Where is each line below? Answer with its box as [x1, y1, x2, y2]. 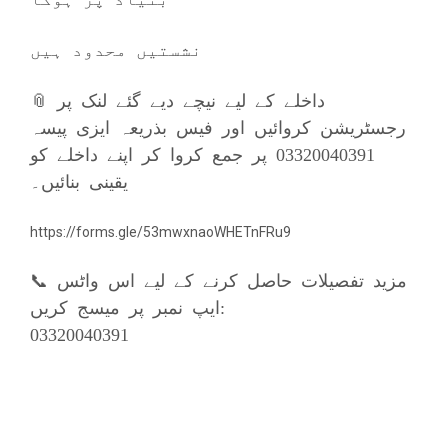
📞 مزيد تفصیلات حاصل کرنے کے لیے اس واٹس [29, 271, 57, 291]
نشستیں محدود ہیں [29, 40, 202, 60]
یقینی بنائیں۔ [29, 172, 128, 192]
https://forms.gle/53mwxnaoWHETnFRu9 [29, 224, 291, 240]
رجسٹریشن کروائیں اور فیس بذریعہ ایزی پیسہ [29, 118, 406, 138]
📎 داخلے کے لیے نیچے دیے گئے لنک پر [29, 91, 57, 111]
